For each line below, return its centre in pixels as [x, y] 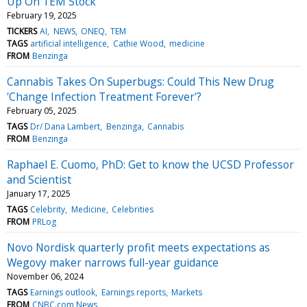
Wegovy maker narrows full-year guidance [113, 262]
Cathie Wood [138, 43]
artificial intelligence [69, 43]
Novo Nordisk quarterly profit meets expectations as [138, 247]
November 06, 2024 [45, 276]
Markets [186, 292]
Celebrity [48, 209]
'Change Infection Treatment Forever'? [104, 96]
